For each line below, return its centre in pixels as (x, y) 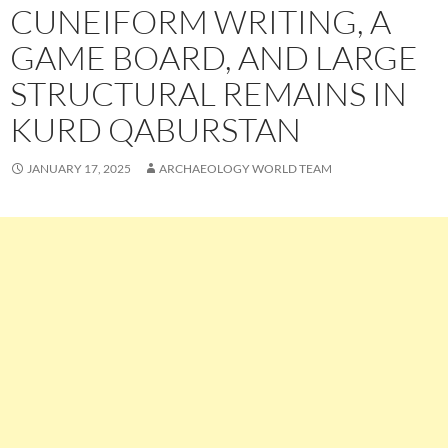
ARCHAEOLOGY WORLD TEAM (245, 168)
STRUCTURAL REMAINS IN (208, 93)
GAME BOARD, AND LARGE (214, 57)
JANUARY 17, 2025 (79, 168)
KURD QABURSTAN (155, 129)
